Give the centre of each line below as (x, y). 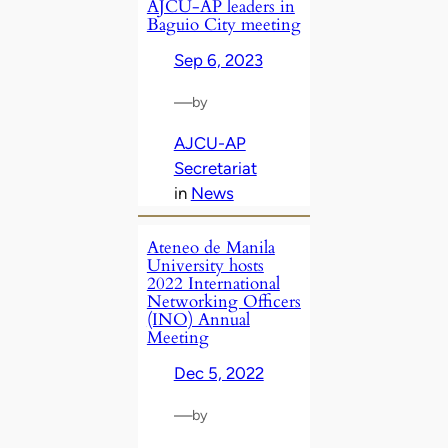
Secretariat (215, 168)
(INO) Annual (198, 320)
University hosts (205, 266)
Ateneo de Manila (210, 248)
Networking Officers (223, 302)
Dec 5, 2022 (218, 373)
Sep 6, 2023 (218, 59)
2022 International (213, 284)
